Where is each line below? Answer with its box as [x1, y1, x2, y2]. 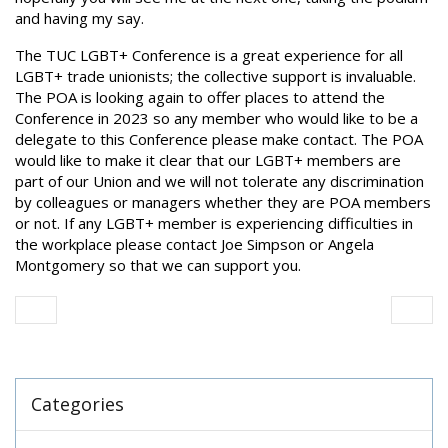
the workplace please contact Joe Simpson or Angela [15, 234, 374, 254]
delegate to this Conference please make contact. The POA [15, 129, 423, 149]
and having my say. [15, 8, 144, 28]
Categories [31, 392, 124, 416]
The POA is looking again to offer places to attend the [15, 87, 385, 107]
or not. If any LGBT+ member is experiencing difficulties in [15, 213, 413, 233]
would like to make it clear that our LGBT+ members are [15, 150, 401, 170]
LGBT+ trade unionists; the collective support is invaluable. [15, 66, 416, 86]
